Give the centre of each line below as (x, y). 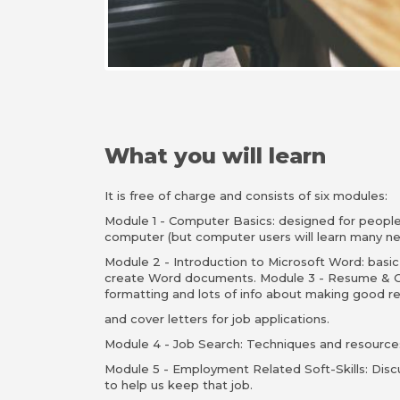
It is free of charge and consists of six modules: (246, 196)
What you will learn (215, 156)
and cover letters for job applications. (217, 319)
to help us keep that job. (179, 385)
